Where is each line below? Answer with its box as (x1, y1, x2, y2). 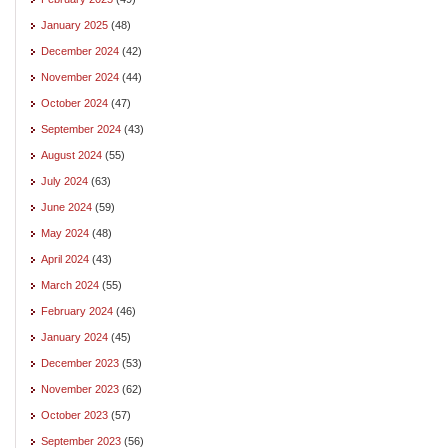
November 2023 (41, 382, 119, 395)
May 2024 (41, 226, 89, 239)
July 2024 (41, 174, 88, 187)
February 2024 (41, 304, 113, 317)
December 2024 (41, 44, 119, 57)
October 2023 (41, 408, 108, 421)
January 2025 (41, 18, 108, 31)
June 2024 (41, 200, 92, 213)
